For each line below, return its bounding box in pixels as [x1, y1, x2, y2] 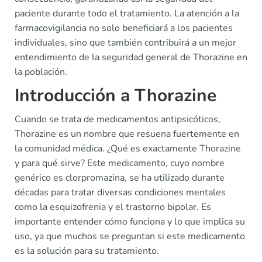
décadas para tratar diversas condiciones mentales [15, 186, 226, 199]
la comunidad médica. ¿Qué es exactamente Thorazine [15, 142, 241, 156]
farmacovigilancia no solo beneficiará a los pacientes [15, 22, 233, 35]
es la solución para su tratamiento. [15, 244, 159, 258]
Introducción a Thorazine [15, 84, 216, 108]
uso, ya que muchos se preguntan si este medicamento [15, 230, 245, 243]
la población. [15, 65, 67, 79]
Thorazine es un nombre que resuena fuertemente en [15, 127, 239, 141]
